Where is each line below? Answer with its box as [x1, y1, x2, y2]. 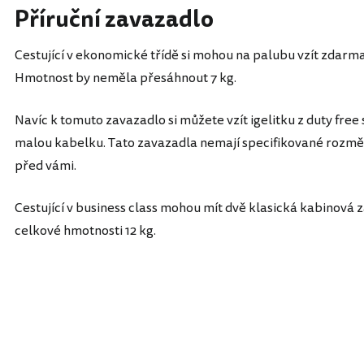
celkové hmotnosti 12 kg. [15, 221, 156, 240]
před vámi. [15, 156, 76, 175]
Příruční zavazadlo [15, 3, 214, 36]
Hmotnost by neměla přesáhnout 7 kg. [15, 68, 236, 88]
